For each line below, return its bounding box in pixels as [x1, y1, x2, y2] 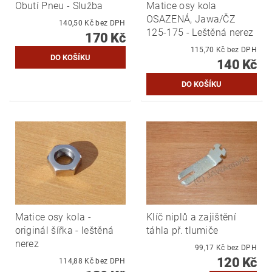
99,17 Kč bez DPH [226, 243, 257, 252]
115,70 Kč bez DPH [226, 46, 257, 55]
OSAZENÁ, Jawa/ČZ [146, 13, 236, 25]
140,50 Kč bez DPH [95, 19, 126, 28]
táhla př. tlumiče [146, 225, 219, 236]
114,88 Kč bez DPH [95, 257, 126, 265]
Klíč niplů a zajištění [146, 211, 237, 223]
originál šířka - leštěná [15, 225, 114, 236]
